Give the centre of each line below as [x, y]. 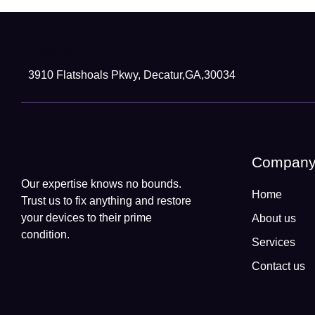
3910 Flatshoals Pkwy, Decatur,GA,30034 [132, 75]
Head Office [58, 53]
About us [274, 219]
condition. [45, 235]
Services [274, 243]
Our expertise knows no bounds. [101, 184]
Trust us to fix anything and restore [106, 201]
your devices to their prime [86, 218]
